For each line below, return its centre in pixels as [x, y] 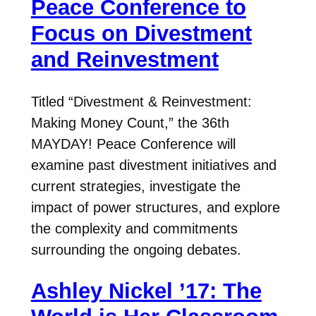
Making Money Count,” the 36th [130, 122]
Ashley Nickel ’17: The [146, 291]
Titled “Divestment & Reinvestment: [141, 101]
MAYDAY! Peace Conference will [133, 144]
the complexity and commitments [134, 228]
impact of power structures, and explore [155, 207]
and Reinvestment [124, 60]
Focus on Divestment [141, 34]
